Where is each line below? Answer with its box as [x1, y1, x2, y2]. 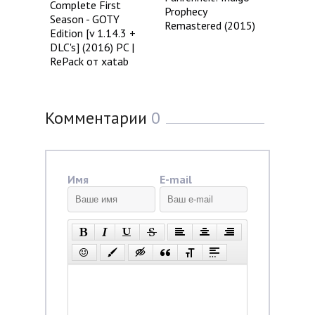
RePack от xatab [50, 53, 129, 68]
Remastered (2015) [165, 18, 256, 33]
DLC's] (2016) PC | [50, 39, 134, 54]
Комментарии [45, 106, 151, 129]
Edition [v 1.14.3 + [50, 25, 136, 40]
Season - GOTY [50, 11, 120, 26]
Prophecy [165, 4, 207, 19]
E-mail [159, 172, 192, 186]
